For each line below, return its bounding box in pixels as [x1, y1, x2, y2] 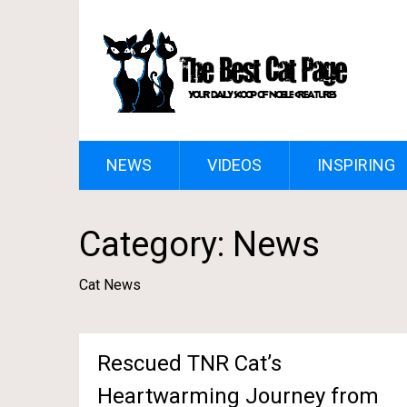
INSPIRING [317, 155, 395, 174]
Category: [79, 224, 233, 264]
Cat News [79, 276, 141, 293]
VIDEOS [207, 155, 262, 174]
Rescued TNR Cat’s [97, 351, 282, 376]
